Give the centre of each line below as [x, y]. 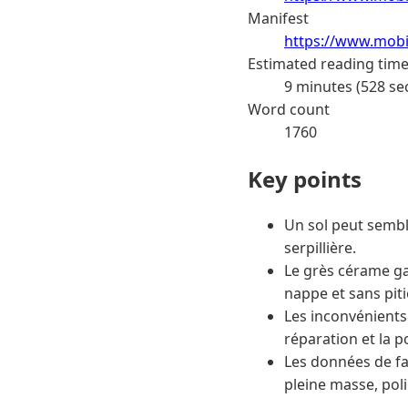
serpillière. [320, 248]
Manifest [278, 18]
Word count [289, 109]
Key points [305, 178]
